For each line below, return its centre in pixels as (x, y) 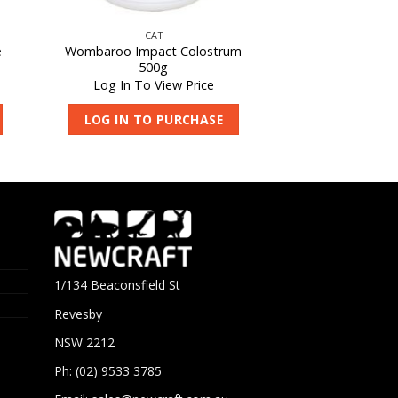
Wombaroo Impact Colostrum (154, 52)
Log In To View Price (153, 84)
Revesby (78, 314)
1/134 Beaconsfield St (117, 285)
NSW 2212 (84, 342)
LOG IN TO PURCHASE (154, 119)
